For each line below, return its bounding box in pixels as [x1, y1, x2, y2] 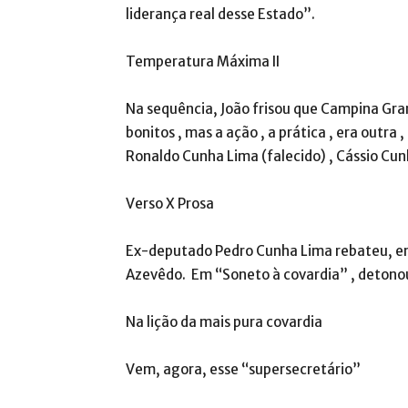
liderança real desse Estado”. [126, 5, 315, 23]
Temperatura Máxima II [126, 53, 280, 70]
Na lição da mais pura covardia [126, 313, 322, 331]
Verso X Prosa [126, 195, 214, 212]
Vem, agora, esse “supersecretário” [126, 361, 361, 378]
